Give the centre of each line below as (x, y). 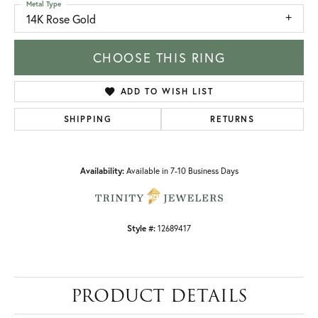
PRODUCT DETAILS (159, 296)
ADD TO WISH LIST (167, 92)
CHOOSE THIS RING (159, 58)
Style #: (141, 229)
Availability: (102, 171)
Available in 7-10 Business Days (182, 171)
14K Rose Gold (61, 19)
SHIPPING (88, 119)
